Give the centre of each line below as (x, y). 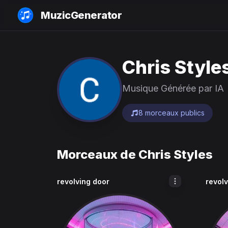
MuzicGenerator (81, 15)
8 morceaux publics (172, 113)
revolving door (83, 181)
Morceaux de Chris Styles (135, 154)
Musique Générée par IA (173, 88)
